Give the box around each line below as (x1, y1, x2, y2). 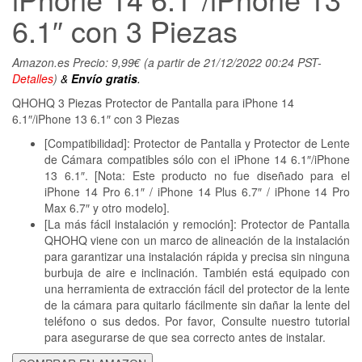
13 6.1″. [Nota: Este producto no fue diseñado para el (44, 166, 350, 183)
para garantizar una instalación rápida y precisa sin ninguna (44, 247, 350, 264)
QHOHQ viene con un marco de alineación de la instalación (44, 231, 350, 248)
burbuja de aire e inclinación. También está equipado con (44, 263, 350, 280)
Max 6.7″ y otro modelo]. (44, 199, 170, 216)
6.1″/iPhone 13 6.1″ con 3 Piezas (12, 110, 179, 127)
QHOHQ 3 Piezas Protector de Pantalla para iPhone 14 (12, 94, 294, 111)
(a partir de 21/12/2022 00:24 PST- (141, 53, 322, 70)
